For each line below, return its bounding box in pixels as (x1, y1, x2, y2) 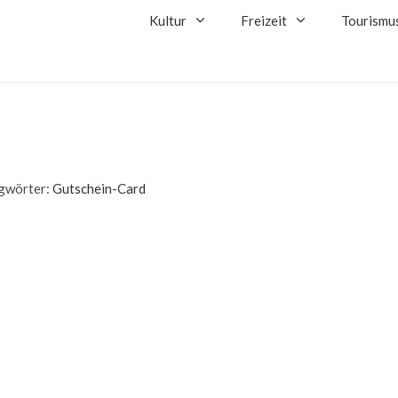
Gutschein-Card (52, 179, 146, 196)
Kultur (149, 12, 187, 28)
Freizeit (241, 12, 287, 28)
